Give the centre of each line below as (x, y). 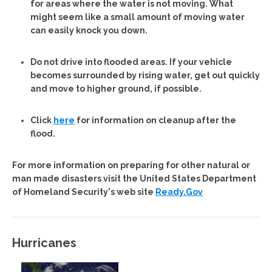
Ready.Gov (179, 192)
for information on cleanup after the (155, 120)
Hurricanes (44, 243)
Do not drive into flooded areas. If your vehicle (131, 62)
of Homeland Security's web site (84, 192)
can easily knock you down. (89, 30)
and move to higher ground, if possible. (116, 88)
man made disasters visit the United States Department (134, 178)
